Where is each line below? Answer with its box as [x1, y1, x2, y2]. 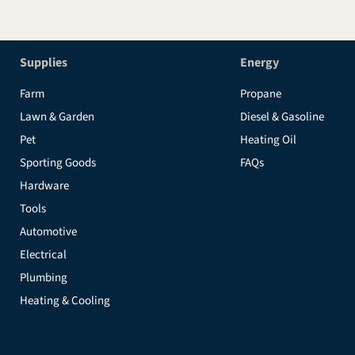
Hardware [20, 177, 69, 194]
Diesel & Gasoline [239, 109, 324, 125]
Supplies [20, 54, 67, 71]
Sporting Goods [20, 155, 96, 171]
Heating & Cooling [20, 292, 110, 309]
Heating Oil [239, 132, 296, 148]
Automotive [20, 223, 77, 240]
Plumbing [20, 269, 67, 286]
